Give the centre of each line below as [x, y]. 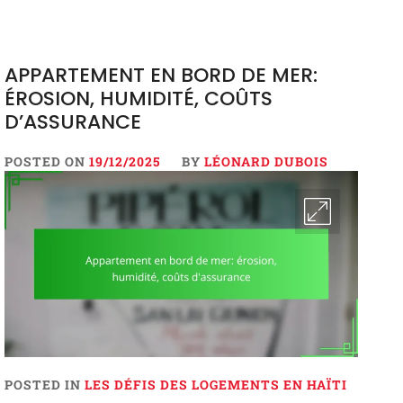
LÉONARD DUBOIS [266, 162]
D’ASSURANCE [72, 122]
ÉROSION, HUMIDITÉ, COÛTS [138, 99]
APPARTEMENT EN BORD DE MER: [161, 76]
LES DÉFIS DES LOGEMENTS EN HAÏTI [215, 384]
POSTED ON [46, 162]
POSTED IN [44, 384]
